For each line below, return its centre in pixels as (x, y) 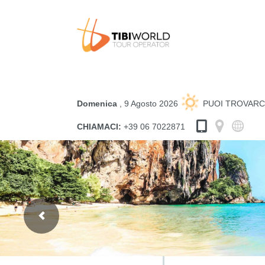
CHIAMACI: (99, 126)
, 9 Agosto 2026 (150, 104)
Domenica (98, 104)
